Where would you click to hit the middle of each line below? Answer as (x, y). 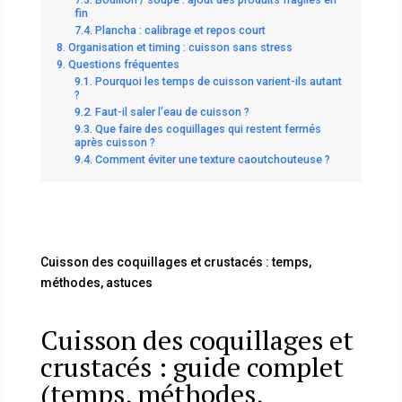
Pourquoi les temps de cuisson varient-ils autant (218, 81)
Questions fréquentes (123, 64)
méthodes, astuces (96, 282)
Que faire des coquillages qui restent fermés (208, 128)
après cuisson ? (114, 142)
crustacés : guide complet (192, 367)
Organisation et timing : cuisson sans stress (180, 47)
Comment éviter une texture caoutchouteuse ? (212, 159)
